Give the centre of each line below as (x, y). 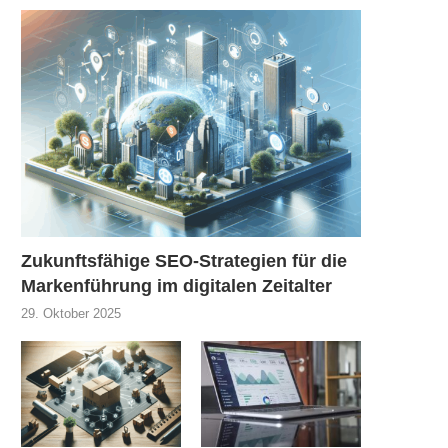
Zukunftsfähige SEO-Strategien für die (184, 260)
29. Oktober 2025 (71, 313)
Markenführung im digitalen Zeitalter (176, 285)
